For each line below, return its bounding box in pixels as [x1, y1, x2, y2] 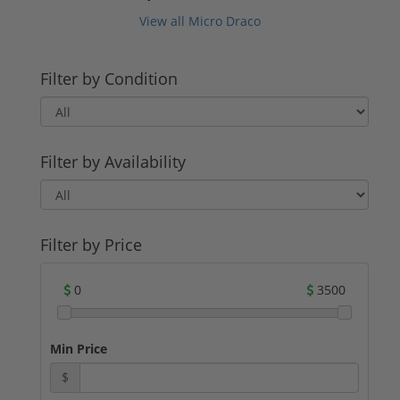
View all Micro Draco [139, 12, 261, 29]
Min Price [50, 339, 107, 357]
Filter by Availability [40, 150, 186, 172]
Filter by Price [40, 233, 142, 255]
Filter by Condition [40, 67, 178, 89]
